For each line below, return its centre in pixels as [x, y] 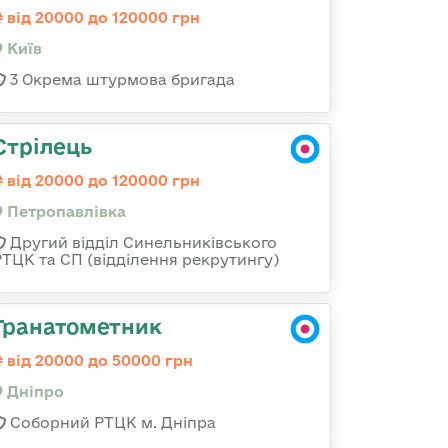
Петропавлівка [64, 211]
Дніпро [33, 391]
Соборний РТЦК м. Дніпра [111, 422]
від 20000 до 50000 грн [98, 360]
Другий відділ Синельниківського [141, 242]
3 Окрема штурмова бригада [120, 79]
